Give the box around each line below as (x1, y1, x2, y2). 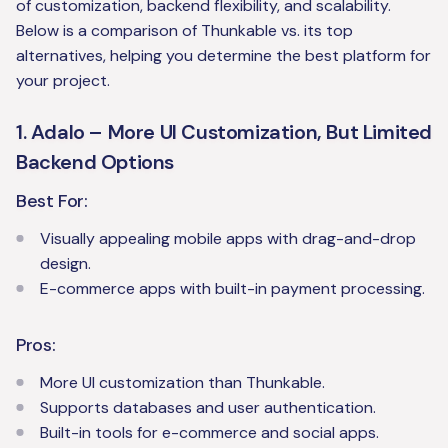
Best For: (16, 189, 88, 214)
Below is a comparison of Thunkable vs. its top (16, 20, 353, 42)
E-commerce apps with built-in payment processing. (40, 278, 425, 300)
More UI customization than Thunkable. (40, 372, 325, 394)
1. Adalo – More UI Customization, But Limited (16, 119, 433, 146)
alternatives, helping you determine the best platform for (16, 45, 431, 67)
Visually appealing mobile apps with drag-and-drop (40, 228, 416, 250)
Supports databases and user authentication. (40, 397, 376, 419)
